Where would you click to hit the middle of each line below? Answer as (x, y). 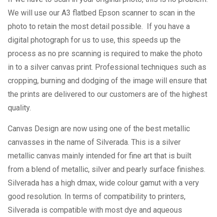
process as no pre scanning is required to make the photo (105, 54)
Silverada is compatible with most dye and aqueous (95, 210)
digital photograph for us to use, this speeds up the (94, 40)
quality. (20, 108)
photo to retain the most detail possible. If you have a (99, 26)
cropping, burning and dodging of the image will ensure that (108, 81)
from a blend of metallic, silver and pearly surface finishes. (107, 169)
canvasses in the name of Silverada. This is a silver (94, 142)
